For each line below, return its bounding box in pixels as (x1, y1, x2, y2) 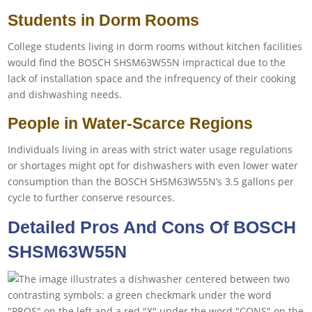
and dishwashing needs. (8, 87, 123, 101)
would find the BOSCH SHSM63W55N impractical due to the (8, 55, 286, 69)
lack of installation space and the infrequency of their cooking (8, 71, 297, 85)
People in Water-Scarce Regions (8, 114, 253, 132)
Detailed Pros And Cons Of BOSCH (8, 217, 297, 237)
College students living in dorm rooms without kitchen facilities (8, 39, 303, 53)
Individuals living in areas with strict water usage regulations (8, 142, 293, 156)
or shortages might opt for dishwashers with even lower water (8, 158, 299, 172)
